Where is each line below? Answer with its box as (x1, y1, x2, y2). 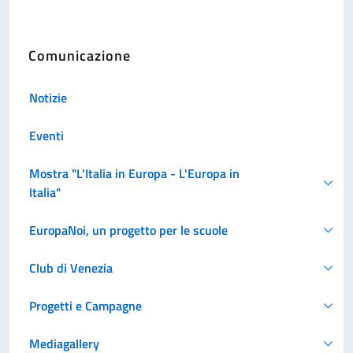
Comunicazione (28, 45, 131, 66)
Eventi (29, 125, 64, 145)
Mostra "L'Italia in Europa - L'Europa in (29, 163, 240, 183)
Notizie (29, 87, 67, 107)
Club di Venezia (29, 258, 113, 277)
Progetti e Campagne (29, 295, 142, 315)
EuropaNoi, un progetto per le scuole (29, 220, 228, 240)
